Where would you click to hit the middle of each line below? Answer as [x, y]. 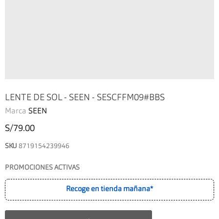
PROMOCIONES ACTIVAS [42, 168]
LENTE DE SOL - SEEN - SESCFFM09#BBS [85, 98]
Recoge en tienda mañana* [109, 189]
